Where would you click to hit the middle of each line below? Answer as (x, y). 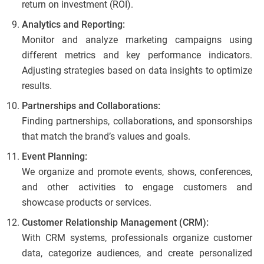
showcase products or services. (87, 203)
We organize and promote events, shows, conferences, (137, 172)
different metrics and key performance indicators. (137, 55)
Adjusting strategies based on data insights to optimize (137, 71)
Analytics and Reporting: (73, 25)
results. (37, 86)
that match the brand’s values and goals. (106, 137)
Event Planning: (55, 157)
